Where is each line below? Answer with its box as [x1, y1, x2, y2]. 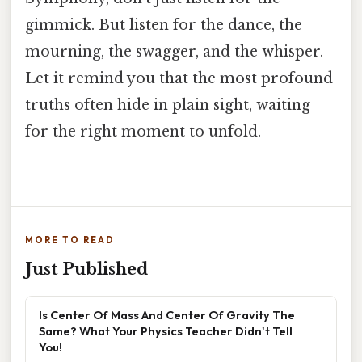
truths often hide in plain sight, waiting [25, 96, 310, 115]
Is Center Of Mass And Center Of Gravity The [39, 306, 295, 322]
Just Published [25, 259, 148, 279]
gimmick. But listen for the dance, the [25, 16, 302, 35]
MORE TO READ [25, 234, 115, 246]
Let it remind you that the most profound [25, 69, 333, 88]
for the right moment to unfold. [25, 123, 261, 141]
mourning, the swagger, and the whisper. [25, 43, 323, 61]
